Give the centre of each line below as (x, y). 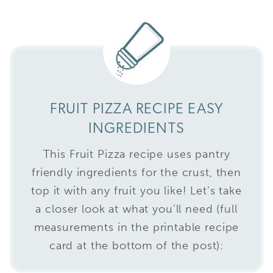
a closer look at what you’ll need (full (136, 209)
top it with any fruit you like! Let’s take (136, 190)
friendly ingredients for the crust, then (136, 172)
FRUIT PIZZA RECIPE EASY (136, 109)
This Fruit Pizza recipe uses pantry (136, 154)
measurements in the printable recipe (136, 227)
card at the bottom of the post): (136, 245)
